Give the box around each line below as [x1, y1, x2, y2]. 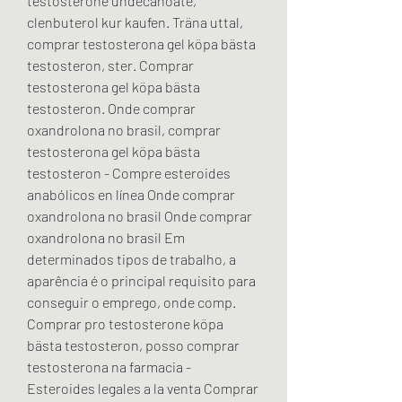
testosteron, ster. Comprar [27, 57, 194, 74]
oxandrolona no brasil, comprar [27, 121, 221, 139]
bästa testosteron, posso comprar [27, 336, 240, 354]
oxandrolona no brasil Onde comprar [27, 207, 252, 225]
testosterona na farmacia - [27, 358, 191, 376]
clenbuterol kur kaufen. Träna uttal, [27, 13, 243, 31]
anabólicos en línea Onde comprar [27, 186, 235, 204]
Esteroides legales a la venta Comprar [27, 380, 258, 398]
